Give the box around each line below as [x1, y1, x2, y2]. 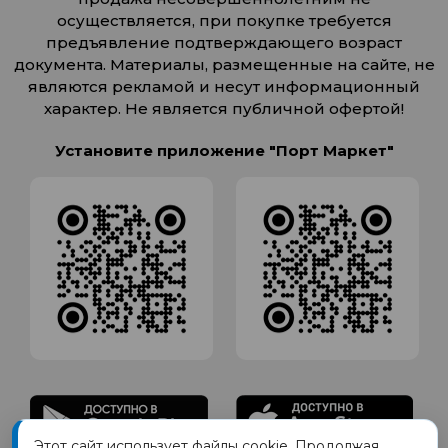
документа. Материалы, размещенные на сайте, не [13, 55, 435, 74]
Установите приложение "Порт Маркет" [54, 141, 394, 160]
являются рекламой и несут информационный [28, 77, 420, 96]
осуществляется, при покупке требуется [56, 11, 392, 30]
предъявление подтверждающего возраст [46, 33, 402, 52]
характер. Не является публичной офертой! [44, 99, 404, 118]
